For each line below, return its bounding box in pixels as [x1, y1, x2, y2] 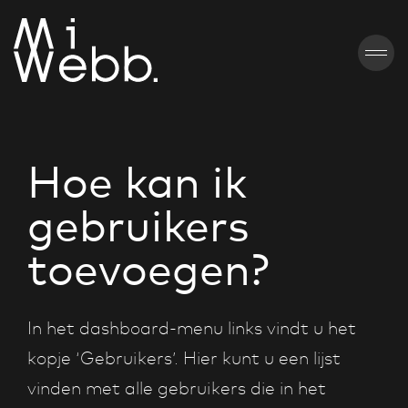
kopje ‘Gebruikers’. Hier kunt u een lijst [27, 347, 341, 369]
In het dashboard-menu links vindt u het [27, 317, 356, 339]
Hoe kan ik [27, 155, 247, 209]
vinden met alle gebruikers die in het [27, 377, 326, 399]
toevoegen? [27, 242, 270, 296]
